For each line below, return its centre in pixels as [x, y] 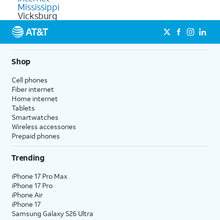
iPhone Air [27, 194]
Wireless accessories [44, 126]
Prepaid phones [36, 136]
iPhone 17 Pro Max [40, 176]
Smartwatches [35, 117]
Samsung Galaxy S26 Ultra [53, 213]
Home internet [35, 98]
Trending [28, 157]
